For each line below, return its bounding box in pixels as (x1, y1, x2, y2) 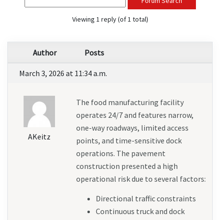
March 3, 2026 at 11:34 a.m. (19, 68, 107, 79)
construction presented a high (76, 161, 178, 171)
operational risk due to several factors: (76, 174, 206, 184)
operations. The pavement (76, 148, 165, 159)
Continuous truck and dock (95, 206, 185, 217)
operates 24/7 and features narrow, (76, 110, 193, 120)
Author (32, 48, 56, 58)
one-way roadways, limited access (76, 123, 189, 133)
